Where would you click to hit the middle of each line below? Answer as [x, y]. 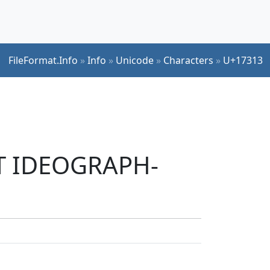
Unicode [135, 60]
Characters [188, 60]
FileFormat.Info [43, 60]
